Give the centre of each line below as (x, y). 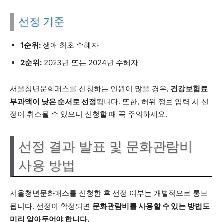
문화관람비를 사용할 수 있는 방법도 (151, 206)
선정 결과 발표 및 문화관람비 (106, 147)
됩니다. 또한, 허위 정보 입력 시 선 (152, 101)
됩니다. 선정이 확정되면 (51, 206)
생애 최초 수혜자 (70, 45)
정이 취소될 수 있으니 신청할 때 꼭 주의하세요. (88, 114)
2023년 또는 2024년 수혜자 (90, 63)
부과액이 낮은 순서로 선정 (53, 101)
